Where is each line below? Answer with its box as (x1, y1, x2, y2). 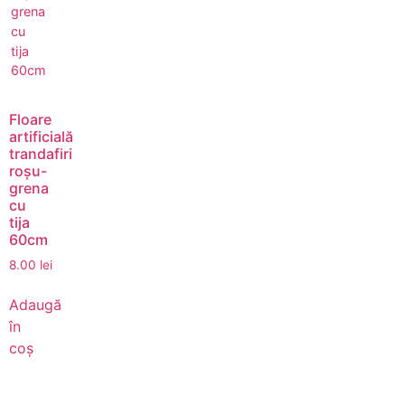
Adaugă (9, 296, 61, 315)
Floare (9, 109, 52, 128)
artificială (9, 127, 73, 146)
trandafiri (9, 144, 72, 163)
